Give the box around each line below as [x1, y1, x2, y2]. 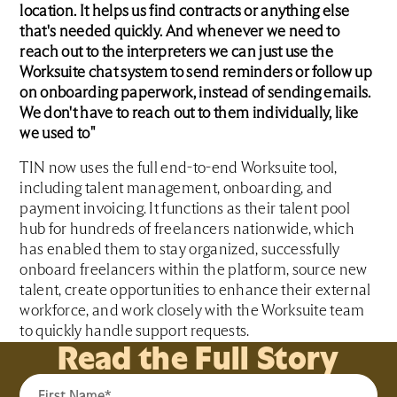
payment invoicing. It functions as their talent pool [19, 201, 351, 217]
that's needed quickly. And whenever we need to [19, 24, 340, 40]
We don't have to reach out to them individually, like [19, 105, 359, 121]
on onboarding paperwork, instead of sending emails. [19, 85, 371, 101]
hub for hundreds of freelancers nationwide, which [19, 222, 355, 237]
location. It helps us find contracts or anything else [19, 4, 350, 19]
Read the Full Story [58, 338, 339, 378]
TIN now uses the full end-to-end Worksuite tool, [19, 160, 338, 176]
